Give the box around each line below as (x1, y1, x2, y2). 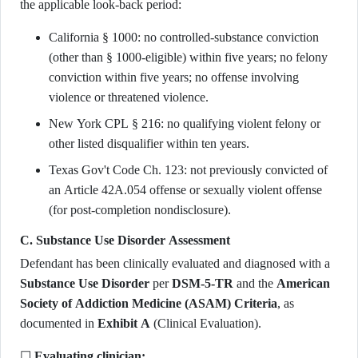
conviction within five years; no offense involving (49, 70, 299, 84)
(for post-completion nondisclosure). (49, 203, 231, 217)
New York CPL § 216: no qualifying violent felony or (49, 117, 320, 130)
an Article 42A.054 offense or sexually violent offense (49, 183, 322, 197)
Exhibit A (97, 316, 150, 330)
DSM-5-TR (172, 276, 233, 290)
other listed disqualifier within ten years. (49, 137, 249, 150)
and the (233, 276, 276, 290)
